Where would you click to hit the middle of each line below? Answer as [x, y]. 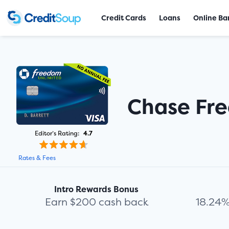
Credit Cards [124, 18]
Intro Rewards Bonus [97, 189]
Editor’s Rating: [57, 133]
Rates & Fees [37, 158]
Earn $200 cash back [96, 202]
